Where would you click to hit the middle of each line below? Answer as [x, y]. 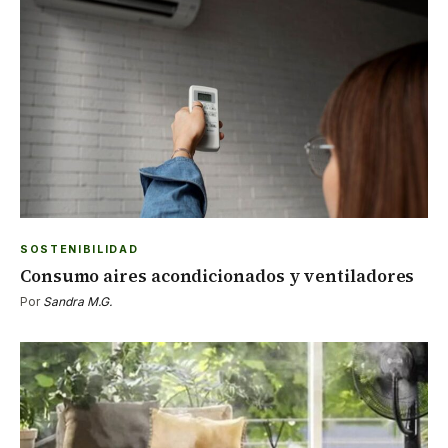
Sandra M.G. [77, 301]
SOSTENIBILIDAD [79, 249]
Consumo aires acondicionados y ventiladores [217, 275]
